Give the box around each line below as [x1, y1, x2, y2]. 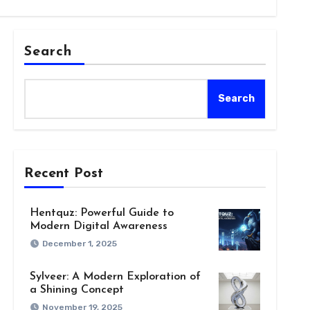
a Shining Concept [29, 284, 124, 295]
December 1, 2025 [42, 238, 117, 248]
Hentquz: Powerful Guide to [29, 207, 174, 219]
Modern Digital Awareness [29, 220, 167, 232]
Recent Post [24, 166, 103, 181]
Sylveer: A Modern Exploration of [29, 271, 201, 282]
